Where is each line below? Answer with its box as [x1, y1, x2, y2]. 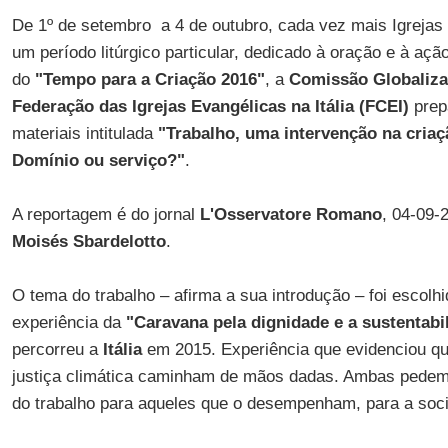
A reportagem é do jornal [11, 205, 200, 224]
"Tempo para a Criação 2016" [34, 70, 265, 89]
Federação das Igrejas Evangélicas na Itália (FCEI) [11, 97, 409, 116]
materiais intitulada [11, 124, 158, 143]
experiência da [11, 313, 121, 332]
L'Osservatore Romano [199, 205, 382, 224]
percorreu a [11, 340, 103, 359]
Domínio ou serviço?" [11, 151, 185, 170]
